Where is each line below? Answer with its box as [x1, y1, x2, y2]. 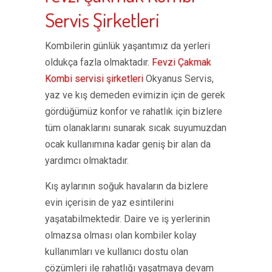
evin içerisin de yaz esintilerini [45, 197, 174, 208]
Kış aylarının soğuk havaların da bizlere [45, 180, 208, 192]
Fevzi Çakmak [152, 56, 211, 68]
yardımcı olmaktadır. [45, 155, 129, 166]
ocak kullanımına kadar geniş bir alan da [45, 138, 211, 150]
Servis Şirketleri [45, 7, 159, 32]
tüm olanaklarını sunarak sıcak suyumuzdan [45, 122, 226, 134]
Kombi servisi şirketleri [45, 73, 143, 84]
